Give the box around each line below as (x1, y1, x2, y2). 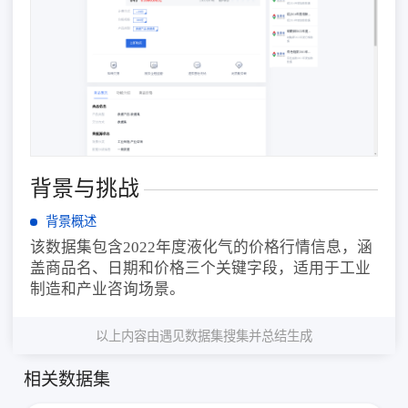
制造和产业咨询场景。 (30, 280, 186, 299)
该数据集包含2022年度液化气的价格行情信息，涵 (30, 239, 373, 257)
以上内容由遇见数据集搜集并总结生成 (96, 327, 312, 343)
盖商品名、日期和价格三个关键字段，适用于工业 (30, 260, 372, 278)
